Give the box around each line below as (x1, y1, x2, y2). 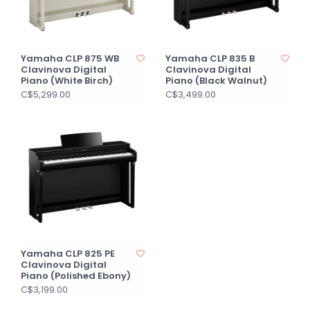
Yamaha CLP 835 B (165, 52, 255, 65)
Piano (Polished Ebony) (21, 269, 131, 282)
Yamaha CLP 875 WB (21, 52, 119, 65)
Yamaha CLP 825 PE (21, 247, 115, 260)
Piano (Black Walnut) (165, 74, 267, 87)
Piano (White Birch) (21, 74, 113, 87)
